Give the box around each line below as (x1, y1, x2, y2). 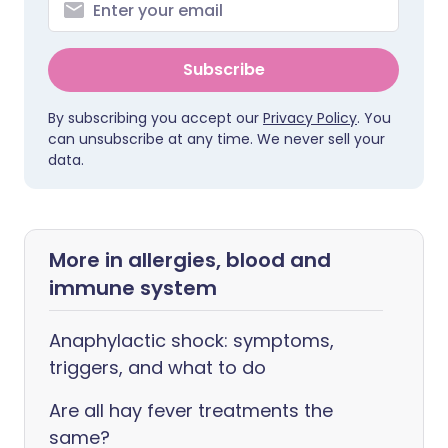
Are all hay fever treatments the (49, 398, 333, 424)
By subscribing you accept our (48, 108, 263, 129)
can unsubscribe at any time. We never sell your (48, 129, 385, 150)
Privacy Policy (263, 108, 357, 129)
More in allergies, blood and (49, 246, 331, 275)
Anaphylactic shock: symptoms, (49, 328, 334, 354)
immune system (49, 274, 217, 303)
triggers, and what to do (49, 355, 266, 381)
